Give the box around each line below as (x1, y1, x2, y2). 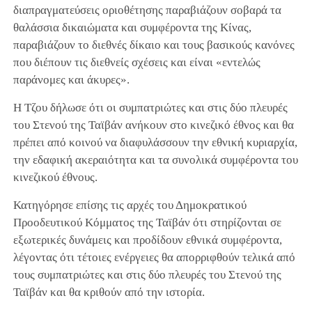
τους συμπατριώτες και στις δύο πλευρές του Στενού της (13, 267, 281, 281)
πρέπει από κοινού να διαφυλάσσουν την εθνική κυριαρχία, (13, 135, 297, 149)
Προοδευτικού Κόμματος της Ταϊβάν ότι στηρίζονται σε (13, 215, 281, 229)
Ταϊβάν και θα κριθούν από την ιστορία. (13, 285, 205, 299)
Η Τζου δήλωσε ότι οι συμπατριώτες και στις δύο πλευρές (13, 100, 288, 114)
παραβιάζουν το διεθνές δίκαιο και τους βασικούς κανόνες (13, 38, 295, 52)
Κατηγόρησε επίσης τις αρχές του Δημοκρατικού (13, 198, 247, 212)
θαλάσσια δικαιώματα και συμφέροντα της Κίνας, (13, 20, 251, 34)
